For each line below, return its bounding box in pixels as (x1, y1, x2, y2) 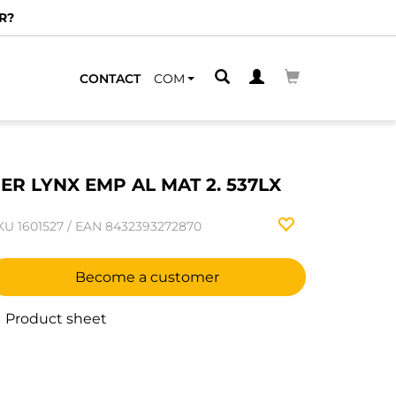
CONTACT (80, 70, 141, 87)
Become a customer (74, 269, 219, 286)
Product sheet (2, 310, 107, 327)
